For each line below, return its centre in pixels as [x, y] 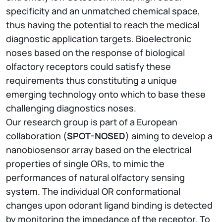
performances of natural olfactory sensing [95, 178]
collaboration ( [36, 136]
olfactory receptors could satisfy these [88, 67]
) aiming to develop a [169, 136]
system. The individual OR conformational [93, 192]
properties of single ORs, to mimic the [85, 164]
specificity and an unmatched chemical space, [103, 11]
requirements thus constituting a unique [91, 81]
